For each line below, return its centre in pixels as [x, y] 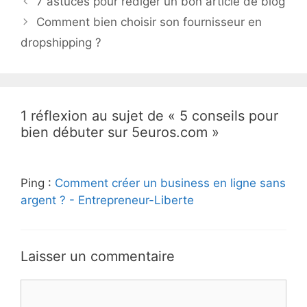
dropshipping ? [64, 43]
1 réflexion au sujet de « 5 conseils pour [149, 116]
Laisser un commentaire [98, 256]
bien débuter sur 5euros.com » [120, 133]
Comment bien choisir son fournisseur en [149, 22]
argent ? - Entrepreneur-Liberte [107, 200]
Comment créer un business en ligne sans [170, 183]
